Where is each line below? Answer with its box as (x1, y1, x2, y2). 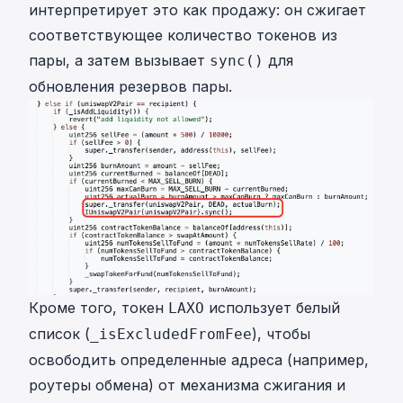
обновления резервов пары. (29, 77, 232, 95)
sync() (210, 52, 264, 69)
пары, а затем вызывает (29, 51, 210, 69)
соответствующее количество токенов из (29, 26, 337, 44)
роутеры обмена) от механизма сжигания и (29, 376, 345, 395)
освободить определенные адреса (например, (29, 351, 369, 370)
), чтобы (252, 325, 310, 344)
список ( (29, 325, 90, 344)
